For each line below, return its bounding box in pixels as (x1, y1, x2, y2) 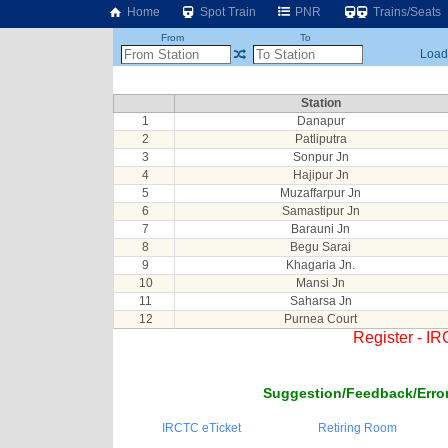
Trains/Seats (370, 5, 442, 19)
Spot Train (196, 5, 256, 19)
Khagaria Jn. (286, 258, 355, 272)
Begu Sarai (290, 240, 351, 254)
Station (300, 96, 341, 110)
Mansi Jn (296, 276, 345, 290)
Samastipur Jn (281, 204, 360, 218)
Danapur (296, 114, 345, 128)
